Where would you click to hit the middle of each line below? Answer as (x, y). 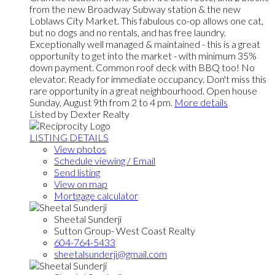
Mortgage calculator (96, 196)
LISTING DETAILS (69, 137)
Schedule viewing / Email (105, 161)
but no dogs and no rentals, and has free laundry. (128, 33)
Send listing (77, 172)
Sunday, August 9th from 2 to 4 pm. (101, 103)
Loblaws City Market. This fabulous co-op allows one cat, (146, 21)
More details (201, 103)
